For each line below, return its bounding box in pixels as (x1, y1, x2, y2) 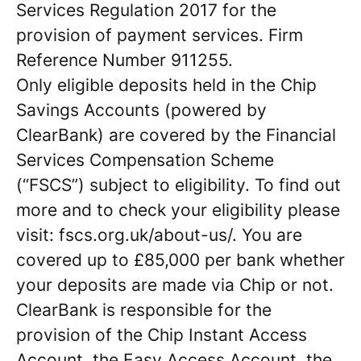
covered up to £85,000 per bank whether (16, 250, 345, 270)
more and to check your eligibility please (16, 200, 340, 220)
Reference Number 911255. (16, 50, 233, 70)
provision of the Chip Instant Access (16, 325, 307, 345)
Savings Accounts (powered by (16, 100, 267, 120)
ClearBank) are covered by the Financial (16, 125, 336, 145)
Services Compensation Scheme (16, 150, 274, 170)
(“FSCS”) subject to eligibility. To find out (16, 175, 341, 195)
